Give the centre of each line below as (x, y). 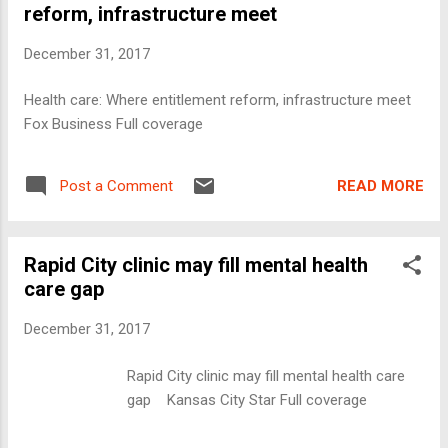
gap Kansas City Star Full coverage (247, 399)
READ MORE (380, 185)
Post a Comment (116, 186)
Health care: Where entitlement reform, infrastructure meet (223, 100)
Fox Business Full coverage (113, 124)
